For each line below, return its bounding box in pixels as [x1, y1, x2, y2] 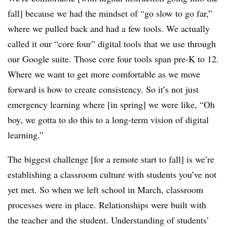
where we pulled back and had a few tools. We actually [8, 22, 210, 35]
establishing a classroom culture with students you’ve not [8, 168, 216, 181]
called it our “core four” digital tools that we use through [8, 37, 216, 50]
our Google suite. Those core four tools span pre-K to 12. [8, 53, 219, 65]
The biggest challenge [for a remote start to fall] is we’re [8, 153, 214, 166]
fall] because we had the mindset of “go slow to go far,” [8, 7, 212, 20]
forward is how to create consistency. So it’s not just [8, 83, 199, 96]
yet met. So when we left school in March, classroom [8, 183, 203, 196]
